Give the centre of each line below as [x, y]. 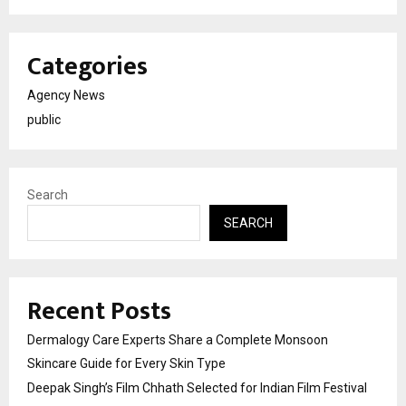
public [44, 119]
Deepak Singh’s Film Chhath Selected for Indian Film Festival [197, 387]
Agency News [66, 95]
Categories [87, 66]
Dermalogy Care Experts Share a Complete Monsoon [178, 339]
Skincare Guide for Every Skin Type [126, 363]
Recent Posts [99, 311]
